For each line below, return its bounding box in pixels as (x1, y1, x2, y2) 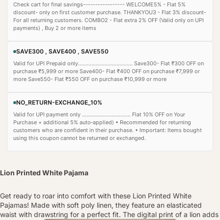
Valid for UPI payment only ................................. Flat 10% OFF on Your (13, 110, 185, 118)
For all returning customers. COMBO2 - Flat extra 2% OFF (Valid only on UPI (13, 16, 204, 24)
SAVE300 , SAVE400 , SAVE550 (16, 47, 109, 55)
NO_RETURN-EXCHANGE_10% (16, 98, 102, 106)
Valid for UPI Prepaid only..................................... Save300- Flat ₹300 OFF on (13, 59, 204, 67)
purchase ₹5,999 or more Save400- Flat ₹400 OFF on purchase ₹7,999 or (13, 67, 200, 75)
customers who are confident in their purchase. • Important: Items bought (13, 126, 202, 134)
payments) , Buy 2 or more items (13, 24, 96, 31)
